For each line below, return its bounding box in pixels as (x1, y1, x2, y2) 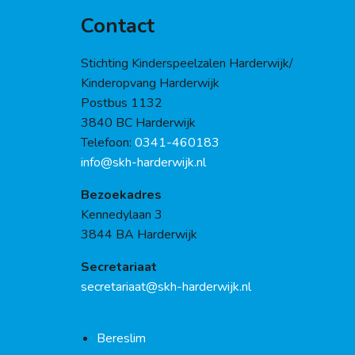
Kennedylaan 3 (81, 205, 162, 223)
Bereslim (97, 329, 146, 347)
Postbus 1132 (81, 94, 162, 112)
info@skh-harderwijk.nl (81, 153, 206, 171)
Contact (81, 11, 155, 40)
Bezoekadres (81, 185, 162, 204)
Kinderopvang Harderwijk (81, 74, 219, 92)
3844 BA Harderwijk (81, 225, 197, 243)
